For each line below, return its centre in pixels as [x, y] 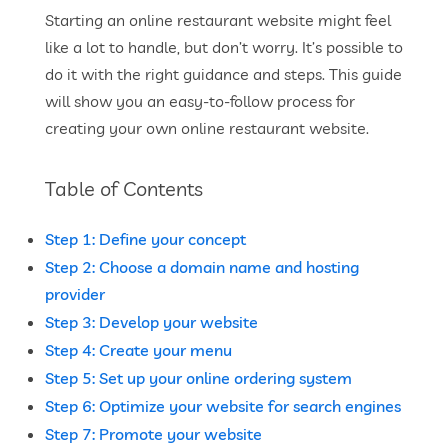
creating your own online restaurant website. [207, 128]
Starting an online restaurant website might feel [218, 20]
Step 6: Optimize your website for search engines [223, 406]
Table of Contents [124, 188]
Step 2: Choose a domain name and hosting [202, 267]
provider [75, 294]
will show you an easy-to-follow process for [200, 101]
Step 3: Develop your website [151, 322]
